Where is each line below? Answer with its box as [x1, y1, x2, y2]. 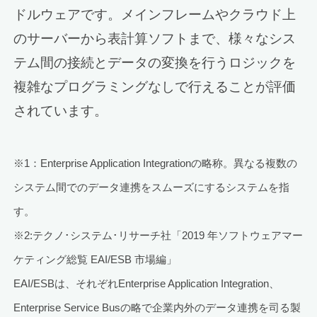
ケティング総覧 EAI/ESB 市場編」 [13, 253, 178, 265]
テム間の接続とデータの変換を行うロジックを [13, 55, 296, 71]
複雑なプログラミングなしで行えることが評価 [13, 79, 296, 95]
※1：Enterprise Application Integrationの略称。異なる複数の [13, 156, 298, 169]
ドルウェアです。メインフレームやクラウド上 [13, 7, 296, 23]
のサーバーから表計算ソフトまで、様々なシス [13, 31, 296, 47]
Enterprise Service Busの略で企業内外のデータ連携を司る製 [13, 301, 301, 313]
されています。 [13, 103, 108, 119]
